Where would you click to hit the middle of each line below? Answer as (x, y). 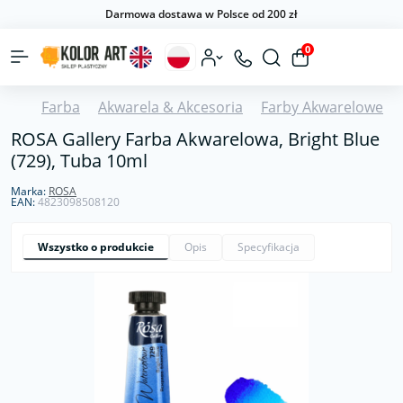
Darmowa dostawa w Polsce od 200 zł (201, 14)
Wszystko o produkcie (96, 247)
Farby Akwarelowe (322, 107)
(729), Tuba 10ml (79, 161)
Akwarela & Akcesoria (170, 107)
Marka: (30, 191)
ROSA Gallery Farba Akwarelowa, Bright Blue (195, 139)
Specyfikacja (269, 247)
